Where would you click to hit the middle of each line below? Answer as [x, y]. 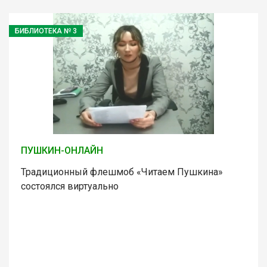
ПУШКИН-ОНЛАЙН [62, 150]
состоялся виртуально [70, 186]
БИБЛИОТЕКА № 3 [46, 31]
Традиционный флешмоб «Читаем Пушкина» [122, 172]
